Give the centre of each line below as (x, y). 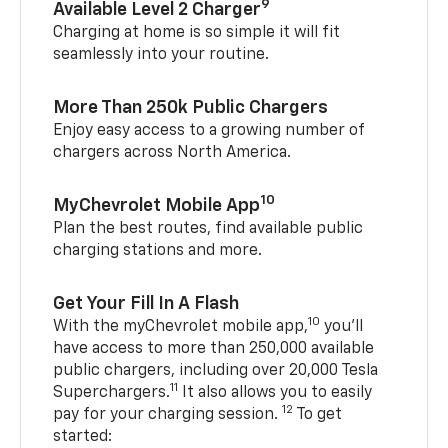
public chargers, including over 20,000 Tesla (216, 370)
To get (318, 414)
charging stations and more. (160, 250)
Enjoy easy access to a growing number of (209, 130)
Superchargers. (112, 392)
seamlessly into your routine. (161, 54)
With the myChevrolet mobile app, (181, 326)
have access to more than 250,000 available (214, 348)
